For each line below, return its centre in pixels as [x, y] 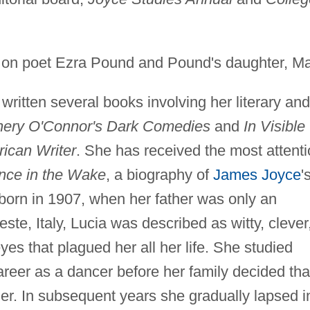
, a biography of [159, 174]
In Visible [274, 126]
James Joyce [257, 174]
